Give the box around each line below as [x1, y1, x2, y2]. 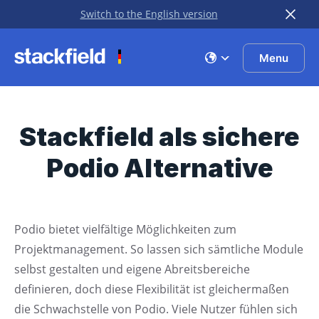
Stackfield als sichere [19, 121, 300, 152]
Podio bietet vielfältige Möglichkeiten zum [14, 221, 236, 237]
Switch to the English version [80, 7, 218, 21]
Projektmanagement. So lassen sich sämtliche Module [14, 241, 303, 257]
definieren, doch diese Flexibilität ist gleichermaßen [14, 281, 289, 297]
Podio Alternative [46, 152, 273, 184]
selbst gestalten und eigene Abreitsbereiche [14, 261, 250, 277]
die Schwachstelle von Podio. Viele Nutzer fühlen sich [14, 301, 298, 317]
